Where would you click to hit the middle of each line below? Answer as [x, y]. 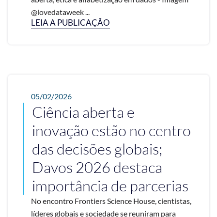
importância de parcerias [110, 186]
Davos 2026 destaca [97, 167]
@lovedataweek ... [60, 12]
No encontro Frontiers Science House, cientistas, [111, 201]
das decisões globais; [97, 149]
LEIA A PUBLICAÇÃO [70, 23]
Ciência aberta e [83, 112]
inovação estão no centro [111, 131]
